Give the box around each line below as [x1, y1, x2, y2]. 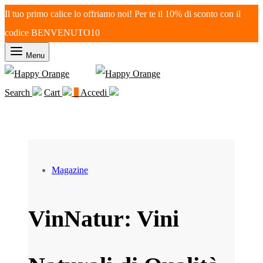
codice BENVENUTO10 [5, 28, 100, 38]
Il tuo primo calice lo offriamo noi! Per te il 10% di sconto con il [5, 9, 241, 19]
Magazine [52, 165, 88, 175]
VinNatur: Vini [28, 205, 179, 232]
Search [5, 87, 30, 97]
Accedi [80, 87, 107, 97]
